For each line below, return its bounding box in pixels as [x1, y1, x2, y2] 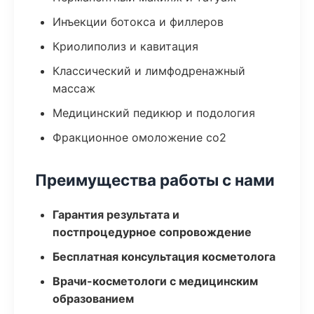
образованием [53, 292, 134, 306]
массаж [53, 81, 95, 95]
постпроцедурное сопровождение [53, 225, 252, 239]
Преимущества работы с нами [35, 170, 275, 189]
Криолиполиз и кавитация [53, 39, 198, 53]
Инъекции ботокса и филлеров [53, 15, 224, 29]
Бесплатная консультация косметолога [53, 250, 275, 264]
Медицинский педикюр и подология [53, 106, 255, 120]
